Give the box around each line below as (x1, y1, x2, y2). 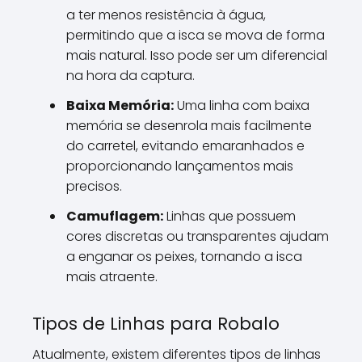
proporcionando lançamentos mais (66, 157, 293, 175)
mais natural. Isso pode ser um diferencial (66, 46, 327, 65)
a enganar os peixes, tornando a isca (66, 247, 302, 266)
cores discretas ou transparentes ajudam (66, 227, 329, 246)
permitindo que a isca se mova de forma (66, 26, 325, 44)
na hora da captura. (66, 66, 195, 85)
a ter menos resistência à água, (66, 6, 266, 24)
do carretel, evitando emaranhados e (66, 137, 305, 155)
